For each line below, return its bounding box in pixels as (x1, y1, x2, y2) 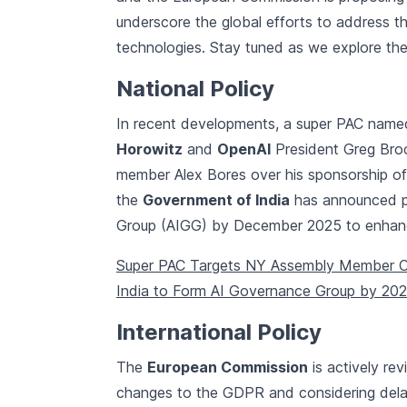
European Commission (147, 358, 308, 377)
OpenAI (217, 140, 271, 159)
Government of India (143, 191, 290, 210)
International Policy (116, 319, 322, 346)
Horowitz (116, 140, 183, 159)
